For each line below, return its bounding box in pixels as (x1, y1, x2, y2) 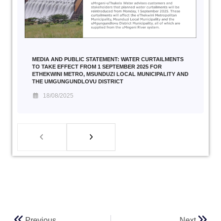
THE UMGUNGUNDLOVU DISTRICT (32, 78, 123, 84)
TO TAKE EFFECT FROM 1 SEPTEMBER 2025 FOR (32, 63, 162, 70)
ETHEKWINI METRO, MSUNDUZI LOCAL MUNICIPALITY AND (32, 71, 188, 77)
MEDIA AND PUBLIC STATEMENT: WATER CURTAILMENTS (32, 56, 184, 62)
